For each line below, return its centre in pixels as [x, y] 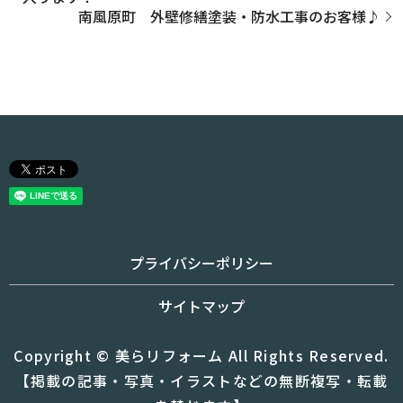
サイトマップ [201, 306]
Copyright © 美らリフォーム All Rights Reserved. [201, 355]
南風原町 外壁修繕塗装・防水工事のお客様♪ [229, 17]
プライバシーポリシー [201, 263]
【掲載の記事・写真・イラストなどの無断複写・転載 [201, 380]
